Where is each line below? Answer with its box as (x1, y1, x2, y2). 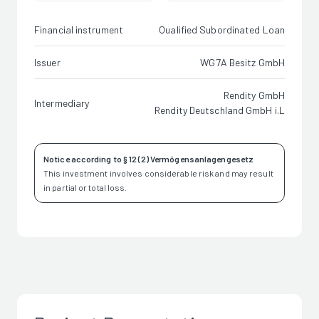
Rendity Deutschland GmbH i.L (155, 104, 285, 116)
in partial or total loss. (43, 182, 127, 192)
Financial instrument (34, 23, 123, 36)
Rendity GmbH (223, 89, 285, 101)
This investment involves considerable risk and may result (43, 168, 273, 178)
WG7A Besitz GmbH (200, 56, 285, 68)
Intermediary (34, 96, 90, 109)
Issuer (34, 56, 61, 68)
